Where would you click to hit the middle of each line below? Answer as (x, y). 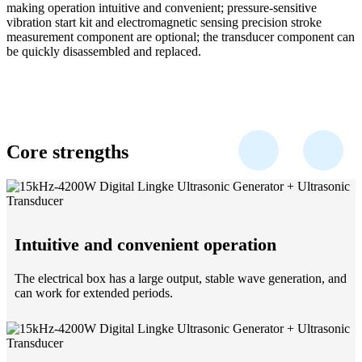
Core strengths (67, 152)
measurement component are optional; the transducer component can (181, 37)
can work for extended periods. (94, 293)
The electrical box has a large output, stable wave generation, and (181, 279)
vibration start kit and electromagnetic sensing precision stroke (164, 23)
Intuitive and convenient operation (145, 245)
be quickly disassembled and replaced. (104, 52)
